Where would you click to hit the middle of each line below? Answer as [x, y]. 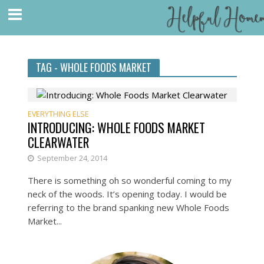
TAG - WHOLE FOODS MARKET [93, 67]
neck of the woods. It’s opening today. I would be [127, 194]
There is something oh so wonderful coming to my [129, 181]
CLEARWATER [58, 142]
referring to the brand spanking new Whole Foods [128, 208]
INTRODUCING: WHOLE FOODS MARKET [116, 128]
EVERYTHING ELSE [58, 114]
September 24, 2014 [72, 159]
